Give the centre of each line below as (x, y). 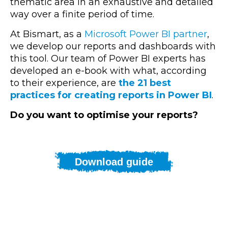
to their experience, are (64, 83)
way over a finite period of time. (82, 14)
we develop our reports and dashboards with (113, 46)
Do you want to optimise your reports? (104, 115)
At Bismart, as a (47, 34)
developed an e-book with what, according (108, 70)
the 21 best (145, 83)
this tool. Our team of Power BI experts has (108, 58)
